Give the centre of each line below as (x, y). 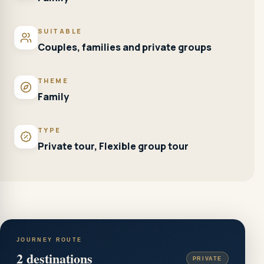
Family (53, 97)
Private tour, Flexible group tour (113, 146)
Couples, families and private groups (125, 47)
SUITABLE (60, 31)
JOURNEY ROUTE (49, 240)
